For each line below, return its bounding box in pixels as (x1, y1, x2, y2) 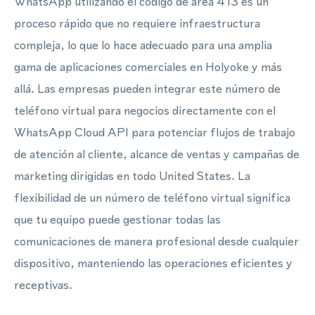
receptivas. (14, 276, 72, 293)
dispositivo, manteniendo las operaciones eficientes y (14, 255, 292, 271)
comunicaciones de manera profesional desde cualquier (14, 233, 299, 250)
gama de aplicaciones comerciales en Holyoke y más (14, 58, 282, 75)
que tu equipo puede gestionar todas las (14, 211, 221, 228)
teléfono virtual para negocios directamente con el (14, 102, 276, 119)
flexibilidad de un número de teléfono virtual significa (14, 189, 290, 206)
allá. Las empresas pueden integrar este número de (14, 80, 281, 97)
